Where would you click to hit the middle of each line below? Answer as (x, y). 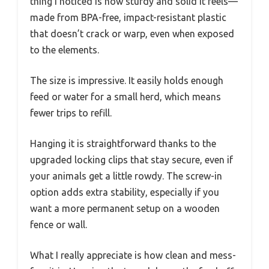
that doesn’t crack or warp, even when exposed (132, 33)
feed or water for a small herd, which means (125, 96)
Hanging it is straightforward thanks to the (123, 143)
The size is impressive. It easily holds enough (127, 80)
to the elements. (65, 50)
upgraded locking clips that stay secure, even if (131, 159)
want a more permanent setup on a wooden (125, 208)
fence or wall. (59, 224)
